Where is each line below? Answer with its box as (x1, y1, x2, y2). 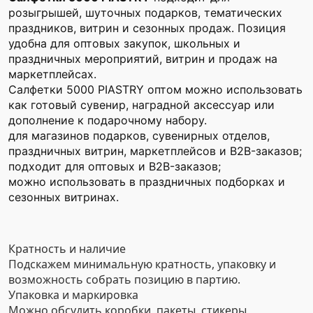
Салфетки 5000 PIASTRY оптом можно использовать (8, 82, 303, 96)
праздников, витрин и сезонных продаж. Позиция (8, 21, 286, 35)
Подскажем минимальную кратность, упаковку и (8, 256, 276, 272)
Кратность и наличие (8, 241, 126, 256)
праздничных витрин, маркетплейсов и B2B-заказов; (8, 144, 302, 158)
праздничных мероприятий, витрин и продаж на (8, 52, 277, 66)
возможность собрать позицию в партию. (8, 272, 240, 287)
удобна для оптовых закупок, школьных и (8, 36, 240, 50)
